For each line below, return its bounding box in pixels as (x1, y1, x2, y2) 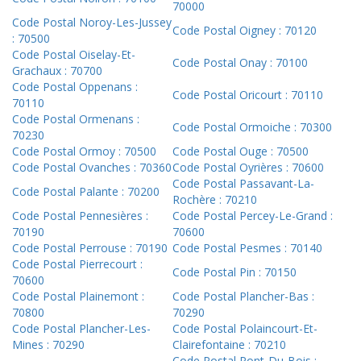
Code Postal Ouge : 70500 (172, 143, 309, 160)
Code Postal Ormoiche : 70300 (172, 119, 332, 135)
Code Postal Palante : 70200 (12, 184, 160, 200)
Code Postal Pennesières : (12, 208, 148, 224)
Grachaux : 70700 (12, 63, 102, 79)
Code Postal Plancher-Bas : (172, 288, 314, 305)
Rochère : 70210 (172, 192, 257, 208)
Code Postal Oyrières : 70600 (172, 160, 324, 176)
